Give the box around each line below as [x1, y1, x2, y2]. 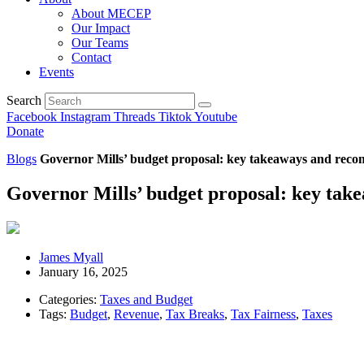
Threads [114, 110, 155, 123]
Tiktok [158, 110, 192, 123]
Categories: [39, 292, 100, 306]
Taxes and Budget [100, 292, 193, 306]
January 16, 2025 [39, 264, 128, 279]
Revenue [114, 306, 159, 321]
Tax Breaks [166, 306, 224, 321]
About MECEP [71, 6, 151, 20]
